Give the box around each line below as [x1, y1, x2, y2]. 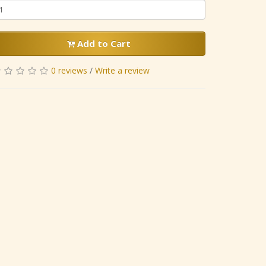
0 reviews [51, 65, 87, 77]
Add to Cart [74, 37, 131, 50]
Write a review [95, 65, 150, 77]
